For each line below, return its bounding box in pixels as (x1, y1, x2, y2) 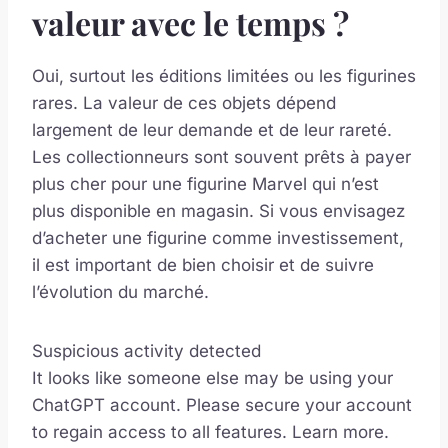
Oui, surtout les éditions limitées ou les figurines (32, 66, 416, 87)
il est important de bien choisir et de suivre (32, 255, 374, 276)
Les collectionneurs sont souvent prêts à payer (32, 147, 411, 168)
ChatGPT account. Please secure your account (32, 395, 412, 416)
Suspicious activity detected (32, 341, 261, 362)
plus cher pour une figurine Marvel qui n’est (32, 174, 379, 195)
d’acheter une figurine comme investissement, (32, 228, 404, 249)
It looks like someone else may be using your (32, 368, 393, 389)
